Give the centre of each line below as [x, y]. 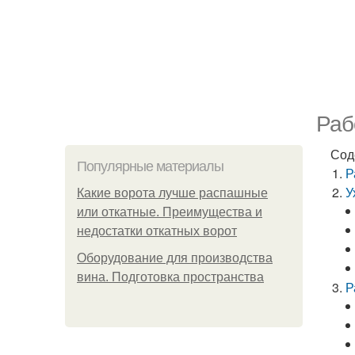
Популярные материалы [150, 166]
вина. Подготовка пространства [170, 277]
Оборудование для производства [175, 258]
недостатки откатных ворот [157, 231]
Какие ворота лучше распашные [172, 193]
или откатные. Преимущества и [170, 212]
